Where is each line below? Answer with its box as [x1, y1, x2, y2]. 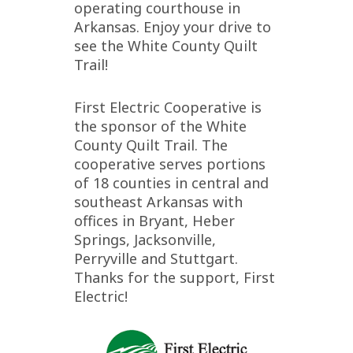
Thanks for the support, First [74, 268, 275, 287]
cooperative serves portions [74, 154, 266, 173]
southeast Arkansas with [74, 192, 243, 211]
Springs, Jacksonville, [74, 230, 216, 249]
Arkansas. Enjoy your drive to [74, 17, 271, 36]
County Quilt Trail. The [74, 136, 228, 154]
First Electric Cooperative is [74, 98, 262, 117]
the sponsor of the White [74, 117, 247, 136]
